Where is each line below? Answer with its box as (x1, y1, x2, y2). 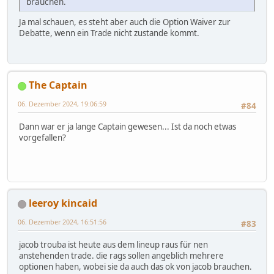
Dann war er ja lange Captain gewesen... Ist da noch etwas (19, 121, 236, 133)
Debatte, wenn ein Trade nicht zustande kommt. (19, 27, 199, 39)
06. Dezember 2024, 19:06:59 (18, 99, 106, 109)
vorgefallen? (19, 132, 66, 144)
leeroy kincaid (29, 196, 97, 210)
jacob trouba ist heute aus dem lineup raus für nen (19, 239, 208, 251)
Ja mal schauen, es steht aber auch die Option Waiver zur (19, 16, 231, 28)
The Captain (29, 78, 87, 92)
